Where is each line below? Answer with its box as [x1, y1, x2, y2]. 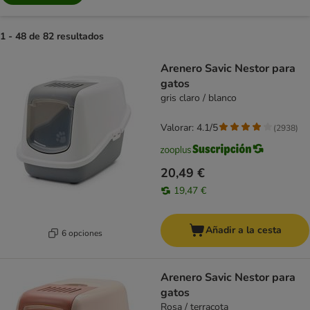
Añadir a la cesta [205, 224, 282, 237]
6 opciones [62, 227, 102, 239]
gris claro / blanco [161, 91, 237, 105]
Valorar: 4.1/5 [161, 121, 218, 135]
